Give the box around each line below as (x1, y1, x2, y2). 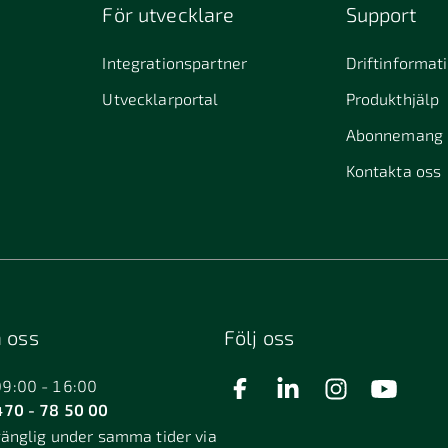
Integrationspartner (102, 52, 248, 72)
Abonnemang (345, 124, 444, 144)
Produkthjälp (345, 88, 440, 108)
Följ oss (224, 324, 295, 349)
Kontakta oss (345, 160, 442, 180)
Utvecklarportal (102, 88, 219, 108)
